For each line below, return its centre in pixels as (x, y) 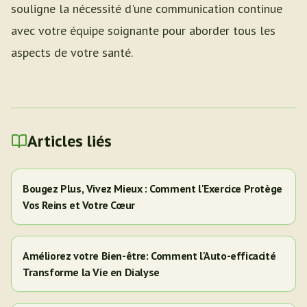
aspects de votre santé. (72, 52)
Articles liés (70, 141)
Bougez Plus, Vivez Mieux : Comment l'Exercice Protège (152, 188)
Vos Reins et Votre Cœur (79, 205)
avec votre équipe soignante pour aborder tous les (143, 30)
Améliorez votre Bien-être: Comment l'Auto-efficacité (149, 256)
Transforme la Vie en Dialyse (91, 272)
